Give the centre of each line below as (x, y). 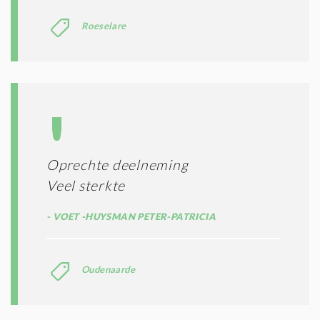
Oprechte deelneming (117, 164)
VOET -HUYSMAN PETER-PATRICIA (133, 216)
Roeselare (104, 25)
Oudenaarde (108, 269)
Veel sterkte (86, 185)
